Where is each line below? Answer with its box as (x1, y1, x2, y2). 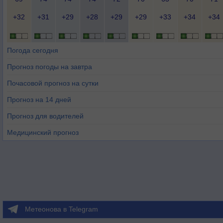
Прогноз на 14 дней (7, 96, 71, 104)
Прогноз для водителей (7, 112, 84, 120)
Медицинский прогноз (7, 128, 79, 136)
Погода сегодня (7, 46, 58, 54)
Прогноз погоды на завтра (7, 63, 92, 71)
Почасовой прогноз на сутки (7, 79, 99, 87)
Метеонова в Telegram (25, 205, 98, 213)
